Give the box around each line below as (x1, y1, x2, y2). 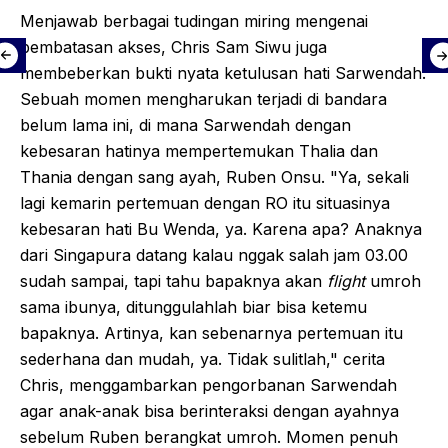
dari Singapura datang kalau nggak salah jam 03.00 (20, 244, 408, 265)
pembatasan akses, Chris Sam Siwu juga (20, 36, 327, 57)
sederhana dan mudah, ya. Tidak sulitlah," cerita (20, 348, 385, 369)
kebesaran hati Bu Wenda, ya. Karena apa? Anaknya (20, 218, 422, 239)
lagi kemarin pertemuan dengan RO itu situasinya (20, 192, 390, 213)
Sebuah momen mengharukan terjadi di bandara (20, 88, 387, 109)
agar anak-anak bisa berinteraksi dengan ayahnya (20, 400, 399, 421)
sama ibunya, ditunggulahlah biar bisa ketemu (20, 296, 367, 317)
